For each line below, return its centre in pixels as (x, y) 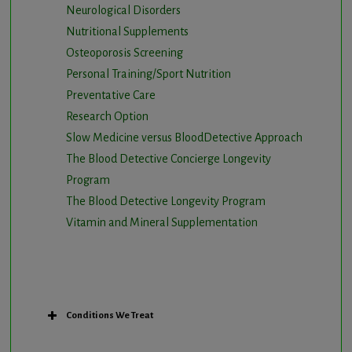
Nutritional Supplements (127, 31)
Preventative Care (110, 95)
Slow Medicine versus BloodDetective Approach (184, 137)
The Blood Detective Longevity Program (165, 201)
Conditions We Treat (109, 315)
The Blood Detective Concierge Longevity (168, 158)
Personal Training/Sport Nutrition (148, 73)
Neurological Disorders (123, 10)
